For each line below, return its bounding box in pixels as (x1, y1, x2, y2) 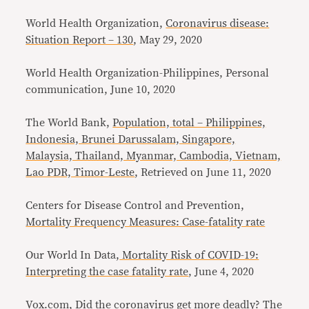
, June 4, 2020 (188, 266, 255, 277)
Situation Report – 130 (26, 34, 134, 46)
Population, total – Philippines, (112, 117, 266, 128)
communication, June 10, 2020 (26, 84, 176, 95)
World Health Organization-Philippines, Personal (26, 68, 270, 79)
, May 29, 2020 (133, 34, 203, 46)
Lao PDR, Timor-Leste (26, 167, 135, 178)
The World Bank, (26, 117, 113, 128)
